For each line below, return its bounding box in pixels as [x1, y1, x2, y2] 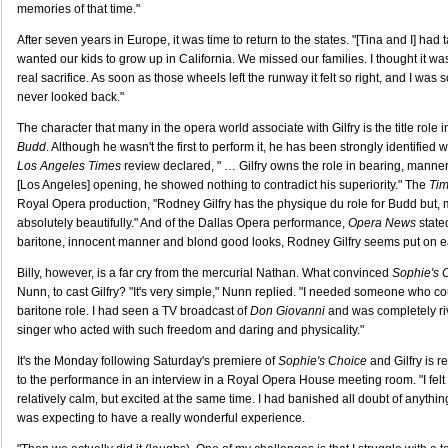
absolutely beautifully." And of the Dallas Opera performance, [17, 216, 348, 230]
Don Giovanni [250, 304, 325, 318]
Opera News [348, 216, 416, 230]
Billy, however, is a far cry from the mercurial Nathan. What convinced [17, 266, 392, 280]
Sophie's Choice [278, 354, 367, 368]
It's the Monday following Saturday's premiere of [17, 354, 278, 368]
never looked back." [17, 90, 124, 104]
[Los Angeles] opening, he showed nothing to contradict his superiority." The [17, 178, 429, 192]
